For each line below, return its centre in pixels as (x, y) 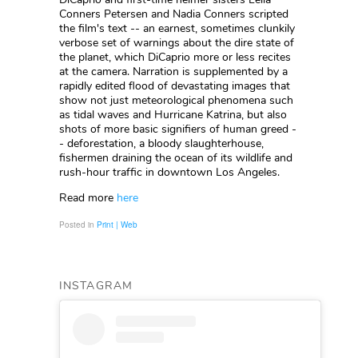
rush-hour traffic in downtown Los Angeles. (169, 172)
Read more (86, 198)
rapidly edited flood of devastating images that (175, 86)
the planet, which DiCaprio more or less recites (175, 57)
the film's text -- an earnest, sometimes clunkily (177, 28)
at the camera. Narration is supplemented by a (173, 72)
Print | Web (117, 225)
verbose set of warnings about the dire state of (177, 43)
